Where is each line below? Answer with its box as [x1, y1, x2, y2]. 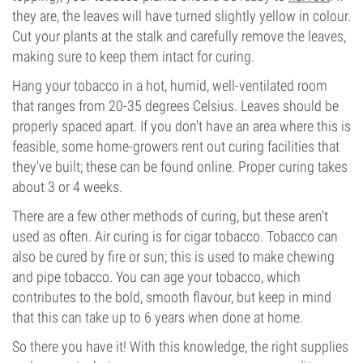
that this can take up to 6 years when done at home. [12, 309, 303, 326]
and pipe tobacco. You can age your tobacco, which [12, 268, 301, 285]
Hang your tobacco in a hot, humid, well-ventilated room [12, 77, 327, 94]
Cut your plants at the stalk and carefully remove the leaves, [12, 28, 346, 45]
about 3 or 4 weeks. [12, 178, 122, 195]
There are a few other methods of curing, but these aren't [12, 207, 328, 224]
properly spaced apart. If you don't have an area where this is [12, 117, 351, 135]
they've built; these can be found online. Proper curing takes [12, 158, 348, 175]
